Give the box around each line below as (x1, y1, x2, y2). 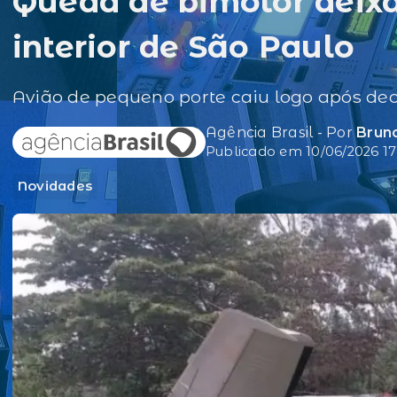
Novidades (18, 178, 93, 195)
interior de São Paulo (12, 28, 355, 66)
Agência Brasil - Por (206, 124, 357, 142)
